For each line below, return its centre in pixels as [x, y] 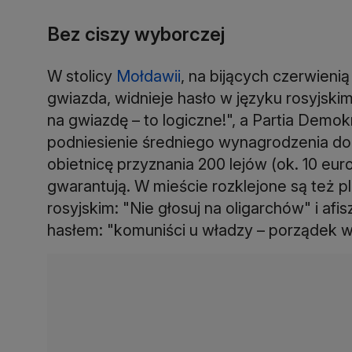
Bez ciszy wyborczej [136, 34]
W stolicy [82, 76]
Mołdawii [148, 76]
